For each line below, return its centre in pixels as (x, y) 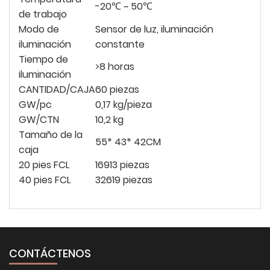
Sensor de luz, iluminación (154, 30)
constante (120, 45)
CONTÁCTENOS (50, 254)
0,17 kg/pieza (124, 105)
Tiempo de (43, 60)
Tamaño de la (51, 135)
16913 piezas (122, 165)
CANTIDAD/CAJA (57, 90)
